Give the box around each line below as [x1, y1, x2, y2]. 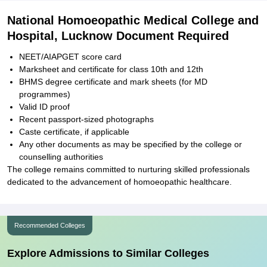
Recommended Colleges [14, 222, 85, 229]
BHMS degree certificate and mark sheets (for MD [19, 77, 207, 86]
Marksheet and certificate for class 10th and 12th [19, 64, 203, 74]
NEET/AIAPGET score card [19, 52, 122, 61]
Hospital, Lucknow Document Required [7, 29, 229, 42]
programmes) [19, 89, 70, 99]
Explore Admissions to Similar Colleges [7, 247, 209, 259]
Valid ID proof [19, 102, 70, 111]
